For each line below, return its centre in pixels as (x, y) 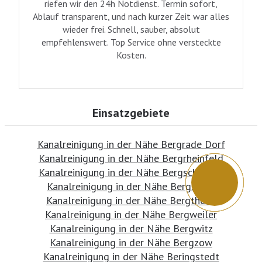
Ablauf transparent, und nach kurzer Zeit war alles (131, 16)
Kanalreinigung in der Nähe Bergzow (131, 242)
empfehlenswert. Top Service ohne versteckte (131, 42)
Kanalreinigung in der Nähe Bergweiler (131, 214)
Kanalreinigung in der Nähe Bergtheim (131, 200)
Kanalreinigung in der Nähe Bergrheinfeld (131, 158)
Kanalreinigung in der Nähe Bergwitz (131, 228)
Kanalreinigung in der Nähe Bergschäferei (131, 172)
